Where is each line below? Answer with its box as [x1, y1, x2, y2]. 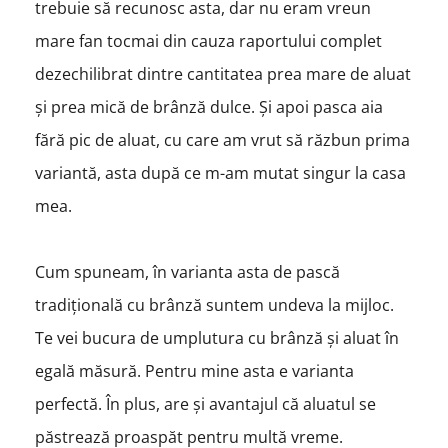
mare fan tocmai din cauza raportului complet [34, 29, 382, 52]
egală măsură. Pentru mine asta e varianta [34, 359, 354, 382]
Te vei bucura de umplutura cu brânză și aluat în [34, 326, 399, 349]
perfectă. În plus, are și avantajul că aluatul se [34, 392, 376, 415]
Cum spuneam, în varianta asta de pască [34, 260, 340, 283]
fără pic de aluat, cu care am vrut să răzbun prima [34, 128, 410, 151]
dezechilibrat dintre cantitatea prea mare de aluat [34, 62, 411, 85]
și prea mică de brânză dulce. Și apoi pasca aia [34, 95, 383, 118]
